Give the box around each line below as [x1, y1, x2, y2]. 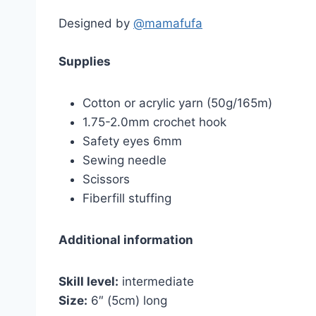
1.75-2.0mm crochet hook [83, 115, 226, 130]
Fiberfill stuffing [83, 191, 171, 206]
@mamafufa [133, 16, 202, 31]
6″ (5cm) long [87, 293, 167, 308]
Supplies [59, 54, 111, 69]
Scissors [83, 172, 130, 187]
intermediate [119, 274, 194, 289]
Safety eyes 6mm [83, 134, 182, 149]
